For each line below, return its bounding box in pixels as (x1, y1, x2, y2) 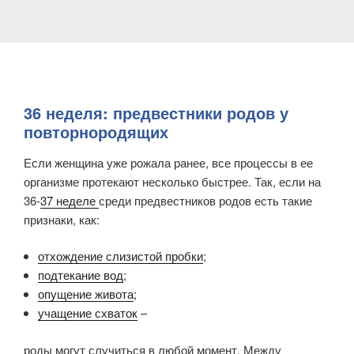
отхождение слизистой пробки (38, 247, 203, 265)
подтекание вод (38, 266, 123, 284)
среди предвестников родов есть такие (99, 191, 312, 209)
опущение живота (38, 285, 134, 303)
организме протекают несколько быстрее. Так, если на (24, 172, 321, 190)
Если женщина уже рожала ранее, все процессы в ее (24, 153, 313, 171)
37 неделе (40, 191, 99, 209)
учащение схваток (38, 304, 137, 322)
